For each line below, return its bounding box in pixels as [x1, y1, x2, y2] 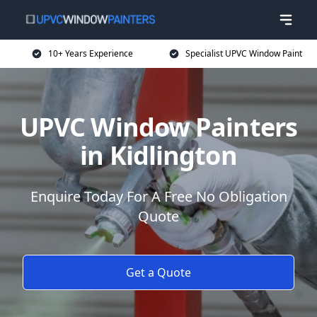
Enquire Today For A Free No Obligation [30, 187, 287, 206]
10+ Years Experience [48, 47, 133, 59]
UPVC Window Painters [19, 110, 297, 144]
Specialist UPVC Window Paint [185, 47, 302, 59]
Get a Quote [126, 265, 191, 280]
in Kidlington [80, 138, 237, 173]
